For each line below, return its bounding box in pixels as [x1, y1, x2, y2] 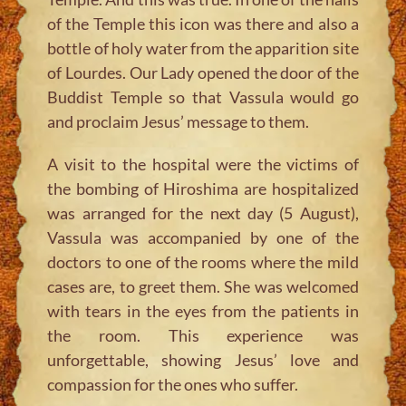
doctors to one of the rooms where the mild [47, 251, 359, 272]
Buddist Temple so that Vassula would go [47, 86, 359, 107]
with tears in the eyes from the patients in [47, 300, 359, 321]
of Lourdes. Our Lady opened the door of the [47, 62, 359, 82]
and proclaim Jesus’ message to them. [47, 111, 310, 131]
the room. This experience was [47, 324, 359, 345]
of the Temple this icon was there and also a [47, 13, 359, 34]
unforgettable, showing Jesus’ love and [47, 349, 359, 370]
